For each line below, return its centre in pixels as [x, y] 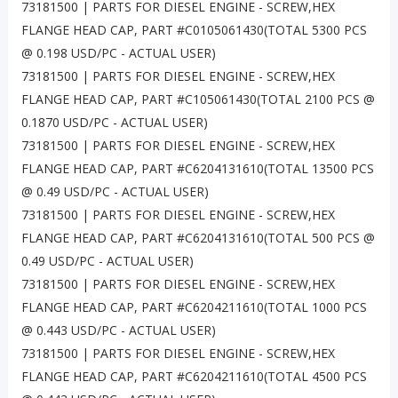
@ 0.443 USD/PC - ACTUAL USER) [118, 330]
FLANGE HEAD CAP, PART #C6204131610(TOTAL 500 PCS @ [198, 238]
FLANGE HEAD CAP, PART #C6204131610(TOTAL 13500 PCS [197, 169]
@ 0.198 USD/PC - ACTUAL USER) [118, 53]
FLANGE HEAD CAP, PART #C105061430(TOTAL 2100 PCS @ [198, 99]
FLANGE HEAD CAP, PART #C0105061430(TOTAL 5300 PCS [194, 30]
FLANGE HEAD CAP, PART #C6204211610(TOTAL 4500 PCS [194, 377]
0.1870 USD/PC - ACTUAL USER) [114, 123]
